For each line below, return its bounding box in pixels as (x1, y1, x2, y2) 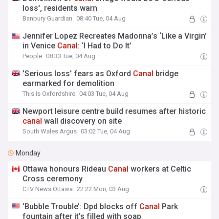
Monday (16, 149, 41, 157)
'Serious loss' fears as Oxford (22, 69, 133, 78)
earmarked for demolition (22, 79, 115, 88)
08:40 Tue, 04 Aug (76, 15, 126, 22)
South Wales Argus (22, 128, 77, 135)
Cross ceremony (22, 174, 83, 183)
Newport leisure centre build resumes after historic (22, 107, 206, 116)
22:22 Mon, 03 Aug (77, 185, 130, 193)
